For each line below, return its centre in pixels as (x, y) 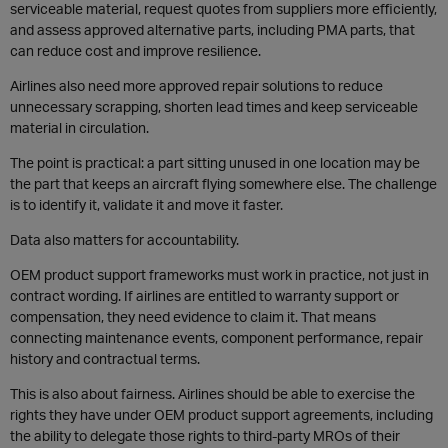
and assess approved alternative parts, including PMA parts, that (212, 29)
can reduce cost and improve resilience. (135, 50)
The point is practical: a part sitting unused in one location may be (215, 162)
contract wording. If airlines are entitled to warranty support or (204, 295)
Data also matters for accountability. (124, 239)
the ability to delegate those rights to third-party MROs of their (205, 435)
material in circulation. (79, 127)
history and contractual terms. (105, 358)
